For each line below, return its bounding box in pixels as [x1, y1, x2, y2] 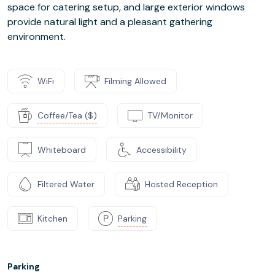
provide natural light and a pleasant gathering [7, 15, 212, 28]
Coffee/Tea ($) [37, 109, 97, 121]
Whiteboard [37, 144, 86, 155]
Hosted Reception [145, 178, 218, 190]
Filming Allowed [104, 75, 166, 87]
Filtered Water [37, 178, 95, 190]
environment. [7, 30, 66, 43]
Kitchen [37, 212, 68, 224]
